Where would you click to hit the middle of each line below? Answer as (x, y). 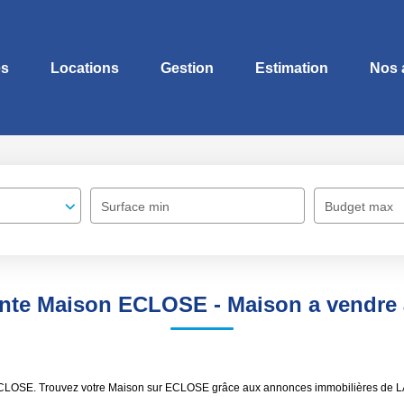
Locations (85, 68)
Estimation (292, 68)
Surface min (135, 207)
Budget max (359, 207)
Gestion (187, 68)
